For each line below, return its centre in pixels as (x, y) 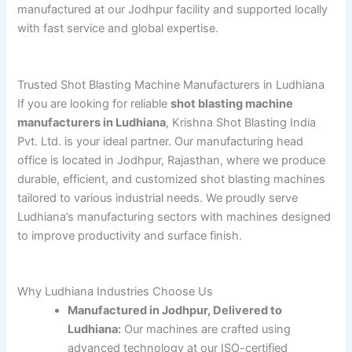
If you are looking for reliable (94, 103)
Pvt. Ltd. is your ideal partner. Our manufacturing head (161, 141)
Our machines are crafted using (206, 329)
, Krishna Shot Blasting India (241, 122)
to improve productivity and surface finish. (130, 235)
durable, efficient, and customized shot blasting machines (172, 179)
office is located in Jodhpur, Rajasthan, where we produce (172, 160)
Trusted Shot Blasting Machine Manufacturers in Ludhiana (171, 84)
